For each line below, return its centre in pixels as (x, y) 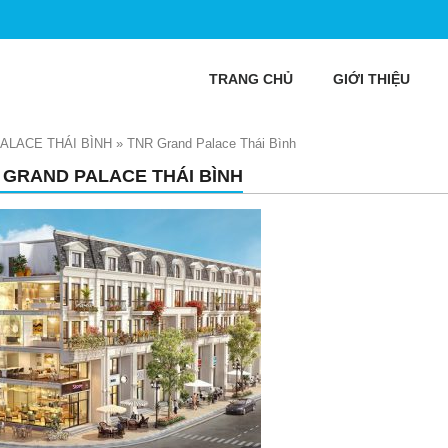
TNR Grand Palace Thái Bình (211, 143)
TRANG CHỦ (251, 79)
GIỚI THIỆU (371, 79)
